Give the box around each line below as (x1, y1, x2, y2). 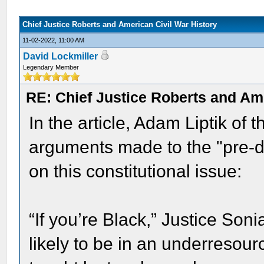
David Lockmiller (23, 51, 98, 61)
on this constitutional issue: (29, 161, 242, 181)
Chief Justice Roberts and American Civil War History (22, 20, 217, 29)
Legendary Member (23, 64, 80, 71)
